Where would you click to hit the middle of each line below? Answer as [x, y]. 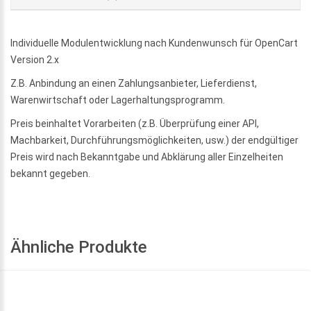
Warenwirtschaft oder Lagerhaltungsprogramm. [118, 100]
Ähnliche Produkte [79, 247]
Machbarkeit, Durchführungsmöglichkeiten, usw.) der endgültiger [154, 140]
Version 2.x [35, 59]
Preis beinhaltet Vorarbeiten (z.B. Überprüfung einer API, [135, 123]
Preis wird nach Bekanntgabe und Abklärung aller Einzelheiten [147, 157]
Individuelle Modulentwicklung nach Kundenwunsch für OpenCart [154, 43]
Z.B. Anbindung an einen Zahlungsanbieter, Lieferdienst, [134, 83]
